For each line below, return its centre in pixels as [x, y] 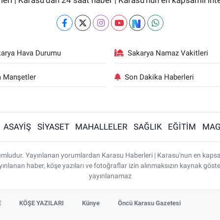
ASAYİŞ [17, 127]
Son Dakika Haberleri [159, 77]
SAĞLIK [148, 127]
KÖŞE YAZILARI [42, 203]
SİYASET [53, 127]
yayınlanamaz [110, 176]
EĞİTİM [182, 127]
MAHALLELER [101, 127]
